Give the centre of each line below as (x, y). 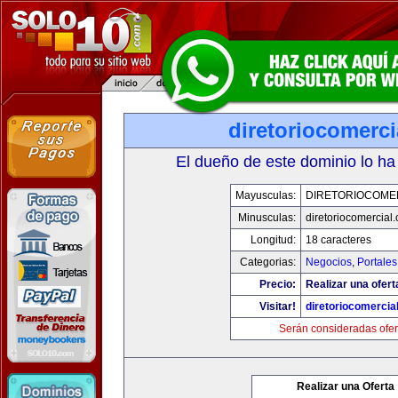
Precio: (278, 284)
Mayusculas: (266, 195)
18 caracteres (338, 240)
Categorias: (268, 262)
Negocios (329, 262)
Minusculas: (267, 218)
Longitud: (273, 240)
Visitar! (278, 306)
